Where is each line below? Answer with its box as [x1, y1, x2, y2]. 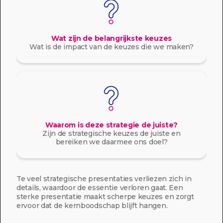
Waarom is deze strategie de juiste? [45, 120, 178, 129]
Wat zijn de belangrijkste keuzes [51, 34, 172, 43]
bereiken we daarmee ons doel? [55, 137, 168, 146]
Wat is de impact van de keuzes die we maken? [29, 42, 194, 51]
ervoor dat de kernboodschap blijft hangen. [16, 201, 168, 210]
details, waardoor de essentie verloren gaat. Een [16, 183, 183, 192]
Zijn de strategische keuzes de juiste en [42, 129, 181, 138]
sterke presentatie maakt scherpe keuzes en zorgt [16, 192, 194, 201]
